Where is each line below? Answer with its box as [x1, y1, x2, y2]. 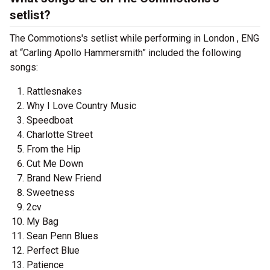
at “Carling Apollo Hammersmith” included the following [10, 47, 241, 58]
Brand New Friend [27, 172, 101, 184]
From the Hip [27, 143, 81, 155]
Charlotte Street [27, 129, 93, 140]
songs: [10, 61, 38, 73]
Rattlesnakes [27, 86, 82, 97]
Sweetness [27, 187, 75, 198]
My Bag [27, 216, 58, 227]
